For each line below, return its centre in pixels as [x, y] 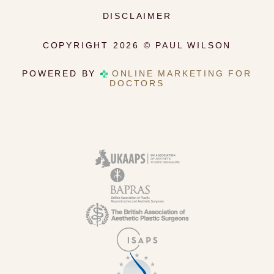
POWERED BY [61, 73]
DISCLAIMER [137, 16]
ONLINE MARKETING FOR [182, 73]
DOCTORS [137, 83]
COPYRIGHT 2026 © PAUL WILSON [137, 45]
